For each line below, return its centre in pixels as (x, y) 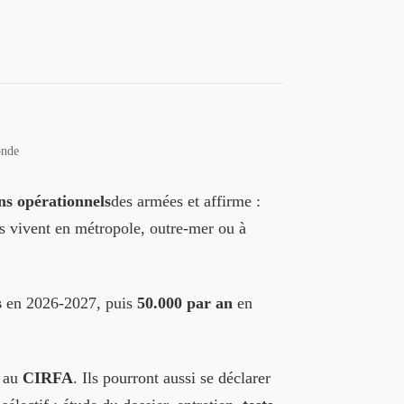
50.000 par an (184, 303)
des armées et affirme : (185, 201)
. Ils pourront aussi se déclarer (171, 378)
